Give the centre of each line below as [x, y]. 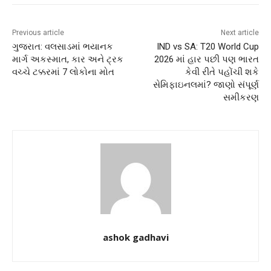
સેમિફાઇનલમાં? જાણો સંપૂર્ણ [206, 85]
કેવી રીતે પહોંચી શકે [222, 72]
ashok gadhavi [135, 237]
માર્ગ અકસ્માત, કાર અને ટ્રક [68, 60]
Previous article [38, 33]
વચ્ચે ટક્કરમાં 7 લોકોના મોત [63, 72]
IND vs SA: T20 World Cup [207, 47]
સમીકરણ [241, 98]
